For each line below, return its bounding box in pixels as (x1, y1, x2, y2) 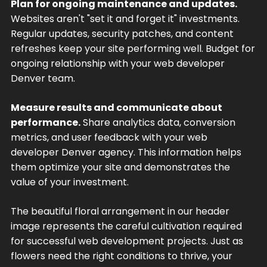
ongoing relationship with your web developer (10, 56, 225, 70)
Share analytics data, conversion (80, 115, 235, 129)
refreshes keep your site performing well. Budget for (10, 41, 255, 55)
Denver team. (10, 71, 75, 85)
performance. (10, 115, 80, 129)
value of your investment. (10, 175, 129, 189)
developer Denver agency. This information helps (10, 145, 241, 159)
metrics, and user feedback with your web (10, 130, 207, 144)
